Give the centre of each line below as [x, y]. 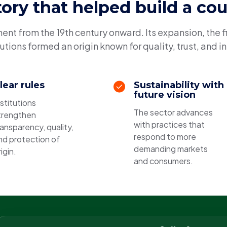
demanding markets [171, 149]
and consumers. [163, 161]
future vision [165, 95]
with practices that [169, 124]
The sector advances [173, 112]
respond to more [165, 137]
